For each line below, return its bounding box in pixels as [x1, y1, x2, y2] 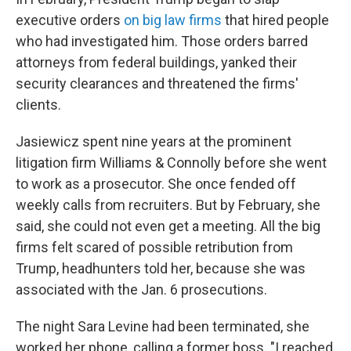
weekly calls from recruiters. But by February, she [16, 197, 320, 213]
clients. [16, 96, 61, 113]
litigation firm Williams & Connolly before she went [16, 154, 327, 171]
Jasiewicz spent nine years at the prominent [16, 133, 291, 150]
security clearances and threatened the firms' [16, 75, 299, 92]
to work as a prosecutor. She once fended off [16, 175, 296, 192]
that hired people [222, 12, 329, 28]
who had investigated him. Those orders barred [16, 33, 308, 49]
